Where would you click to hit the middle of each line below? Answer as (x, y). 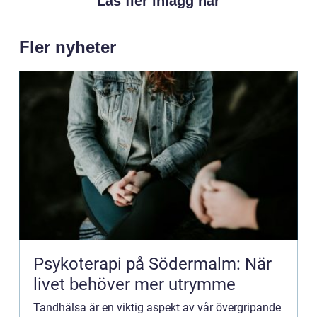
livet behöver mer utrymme (134, 284)
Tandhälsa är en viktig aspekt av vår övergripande (157, 307)
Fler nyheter (68, 47)
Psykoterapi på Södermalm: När (152, 264)
